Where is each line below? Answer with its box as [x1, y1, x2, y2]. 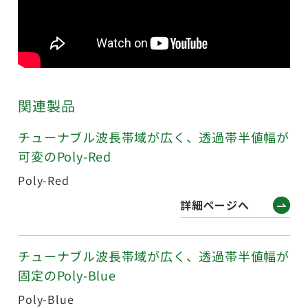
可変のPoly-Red [18, 147, 112, 166]
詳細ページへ [179, 197, 250, 214]
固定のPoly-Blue [18, 265, 116, 284]
